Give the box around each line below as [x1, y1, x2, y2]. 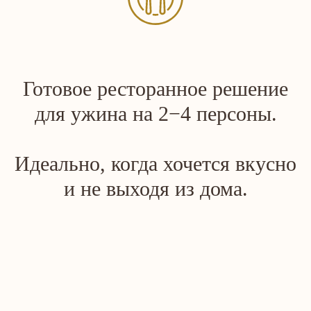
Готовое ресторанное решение [23, 76, 288, 100]
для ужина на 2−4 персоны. [34, 101, 277, 125]
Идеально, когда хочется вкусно [15, 151, 296, 175]
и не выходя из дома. [63, 176, 248, 200]
